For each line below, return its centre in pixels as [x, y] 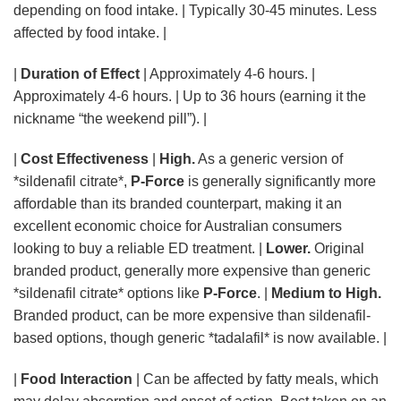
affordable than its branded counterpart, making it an [178, 204]
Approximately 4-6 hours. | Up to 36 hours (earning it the [190, 96]
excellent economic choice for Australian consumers [178, 226]
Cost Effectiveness [85, 159]
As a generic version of [269, 159]
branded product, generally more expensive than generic [192, 271]
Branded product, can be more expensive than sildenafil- [192, 316]
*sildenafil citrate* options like [108, 294]
